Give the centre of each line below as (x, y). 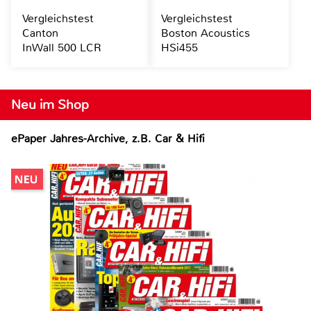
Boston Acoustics (205, 33)
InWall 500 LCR (62, 48)
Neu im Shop (50, 105)
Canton (40, 33)
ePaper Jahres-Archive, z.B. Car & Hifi (108, 139)
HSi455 (179, 48)
